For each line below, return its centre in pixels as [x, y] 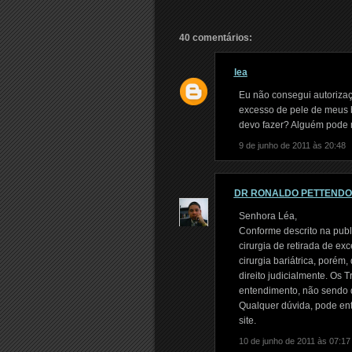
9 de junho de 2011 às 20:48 [292, 145]
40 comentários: [215, 38]
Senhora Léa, [268, 216]
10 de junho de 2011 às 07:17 [294, 341]
